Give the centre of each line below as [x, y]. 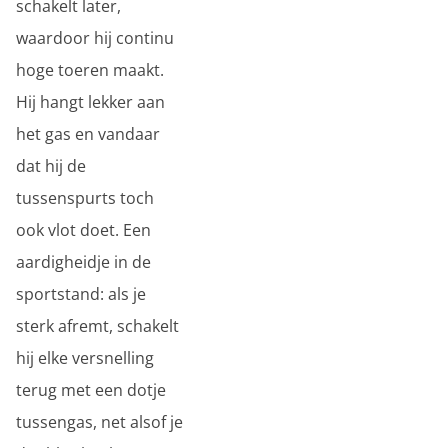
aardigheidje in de [83, 262]
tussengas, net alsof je [99, 422]
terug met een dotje [91, 390]
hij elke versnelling [85, 358]
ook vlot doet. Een [83, 230]
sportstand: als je [81, 294]
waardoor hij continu [95, 38]
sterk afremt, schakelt [97, 326]
